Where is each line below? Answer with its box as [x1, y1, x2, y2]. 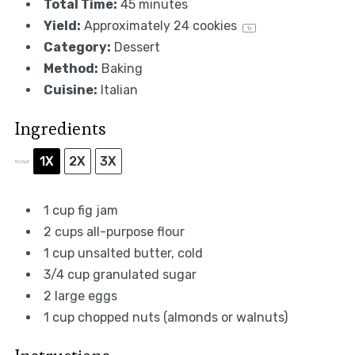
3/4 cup [43, 267, 90, 283]
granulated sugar [89, 267, 197, 283]
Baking [101, 61, 143, 77]
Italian [100, 82, 138, 98]
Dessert [113, 40, 160, 55]
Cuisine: [43, 82, 97, 98]
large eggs [51, 288, 117, 304]
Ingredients [13, 117, 106, 140]
